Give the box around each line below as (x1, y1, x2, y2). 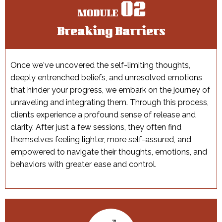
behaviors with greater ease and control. (10, 160, 157, 169)
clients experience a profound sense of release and (10, 110, 196, 120)
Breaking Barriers (57, 24, 165, 42)
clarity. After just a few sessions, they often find (10, 122, 181, 132)
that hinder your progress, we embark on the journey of (10, 85, 210, 95)
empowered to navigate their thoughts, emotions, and (10, 147, 207, 157)
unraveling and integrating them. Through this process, (10, 98, 209, 108)
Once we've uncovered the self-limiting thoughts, (10, 60, 190, 70)
